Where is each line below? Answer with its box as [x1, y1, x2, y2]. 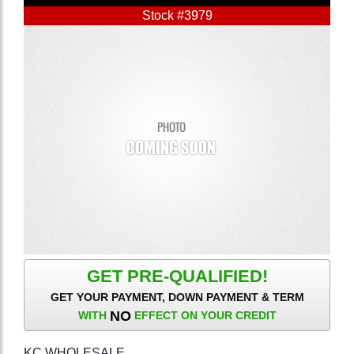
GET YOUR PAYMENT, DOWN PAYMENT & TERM [50, 291, 304, 304]
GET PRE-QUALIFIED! [86, 266, 268, 287]
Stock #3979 [141, 8, 213, 22]
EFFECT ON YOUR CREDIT [130, 309, 277, 322]
